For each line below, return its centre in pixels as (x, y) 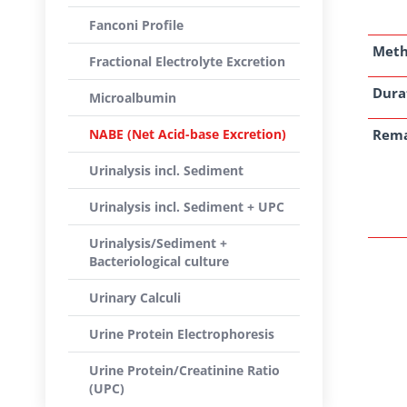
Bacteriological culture (159, 261)
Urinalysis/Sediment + (158, 243)
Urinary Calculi (135, 298)
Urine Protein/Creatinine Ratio (184, 370)
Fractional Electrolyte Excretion (187, 61)
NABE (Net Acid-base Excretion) (188, 134)
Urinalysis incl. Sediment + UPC (187, 207)
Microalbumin (133, 98)
